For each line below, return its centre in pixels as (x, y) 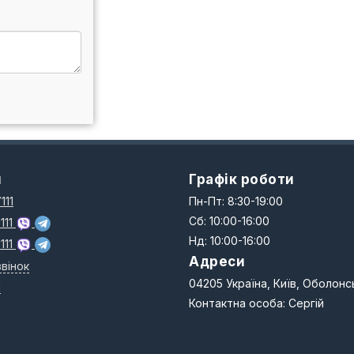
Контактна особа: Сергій (256, 303)
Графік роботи (242, 179)
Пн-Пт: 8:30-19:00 (236, 201)
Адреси (217, 262)
